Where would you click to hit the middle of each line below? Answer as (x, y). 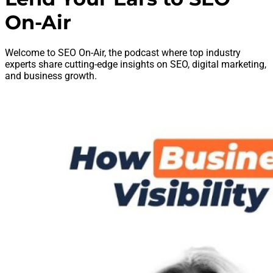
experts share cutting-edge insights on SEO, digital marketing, (136, 65)
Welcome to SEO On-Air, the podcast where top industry (123, 53)
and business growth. (51, 76)
